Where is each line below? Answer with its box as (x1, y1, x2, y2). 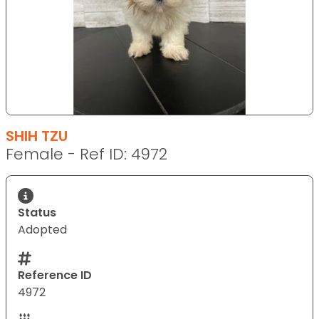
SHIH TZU (6, 125, 68, 146)
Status (18, 204, 56, 221)
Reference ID (18, 266, 92, 283)
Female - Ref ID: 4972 (6, 142, 167, 165)
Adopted (18, 221, 67, 238)
